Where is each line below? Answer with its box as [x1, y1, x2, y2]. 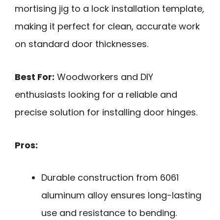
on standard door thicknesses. [15, 38, 148, 51]
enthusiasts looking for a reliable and [15, 88, 177, 101]
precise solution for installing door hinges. [15, 106, 197, 118]
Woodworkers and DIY [55, 71, 153, 83]
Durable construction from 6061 [41, 171, 179, 184]
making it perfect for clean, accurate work [15, 20, 200, 33]
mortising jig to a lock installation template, [15, 2, 204, 15]
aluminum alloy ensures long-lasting [41, 189, 201, 202]
